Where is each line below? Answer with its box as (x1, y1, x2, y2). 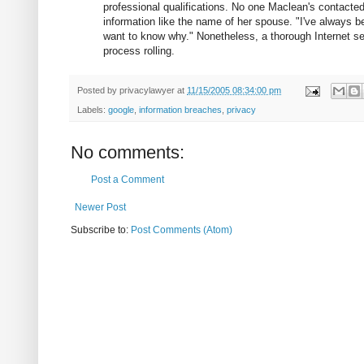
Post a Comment (91, 174, 164, 186)
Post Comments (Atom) (131, 224, 232, 236)
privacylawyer (119, 85, 175, 96)
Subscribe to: (71, 224, 131, 236)
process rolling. (103, 45, 175, 58)
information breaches (139, 105, 222, 115)
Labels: (77, 105, 108, 115)
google (108, 105, 134, 115)
